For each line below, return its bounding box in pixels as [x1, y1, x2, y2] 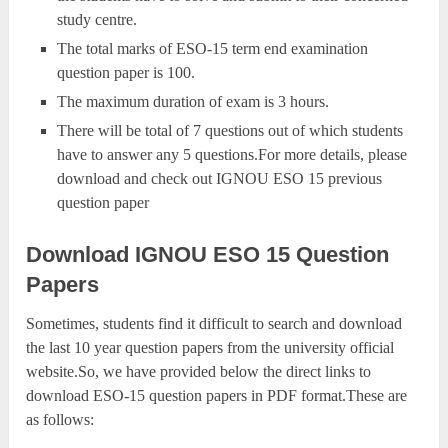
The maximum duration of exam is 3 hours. [56, 93, 329, 111]
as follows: [26, 411, 95, 429]
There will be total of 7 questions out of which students [56, 122, 403, 140]
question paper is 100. [56, 64, 195, 82]
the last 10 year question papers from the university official [26, 339, 395, 357]
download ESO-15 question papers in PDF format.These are [26, 387, 408, 405]
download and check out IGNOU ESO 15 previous [56, 170, 382, 188]
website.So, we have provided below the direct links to [26, 363, 372, 381]
